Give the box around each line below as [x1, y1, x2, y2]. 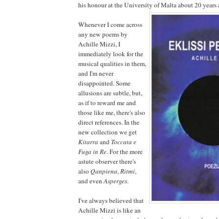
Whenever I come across [78, 20, 142, 29]
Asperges [104, 176, 127, 185]
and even [78, 176, 104, 185]
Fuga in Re [78, 147, 107, 156]
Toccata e [111, 137, 136, 146]
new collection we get [78, 127, 137, 136]
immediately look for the [78, 49, 143, 58]
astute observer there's [78, 156, 136, 166]
